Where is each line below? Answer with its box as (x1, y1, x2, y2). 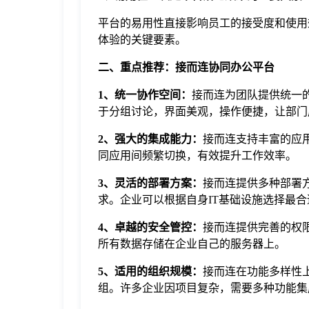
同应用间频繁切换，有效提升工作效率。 (98, 150, 297, 161)
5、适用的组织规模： (98, 266, 203, 277)
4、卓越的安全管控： (98, 221, 203, 233)
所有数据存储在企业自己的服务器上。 (98, 238, 286, 250)
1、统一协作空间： (98, 89, 192, 101)
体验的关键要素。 (98, 34, 186, 46)
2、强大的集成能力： (98, 133, 203, 145)
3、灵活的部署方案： (98, 177, 203, 189)
